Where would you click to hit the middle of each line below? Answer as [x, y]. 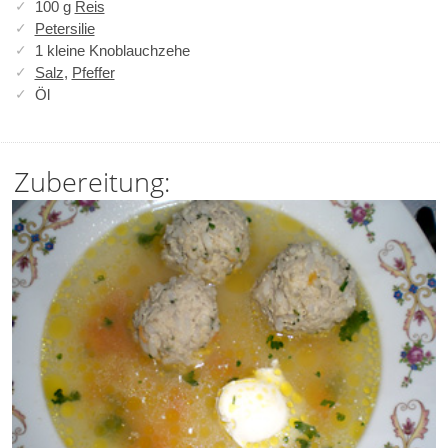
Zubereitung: [91, 182]
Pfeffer [93, 72]
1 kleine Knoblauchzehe [112, 50]
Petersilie [64, 28]
